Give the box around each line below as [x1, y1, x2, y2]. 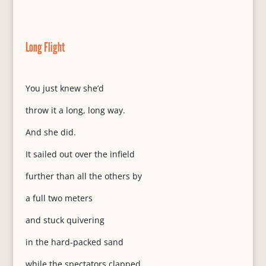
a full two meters [25, 192, 93, 204]
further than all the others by [25, 170, 142, 182]
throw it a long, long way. [25, 104, 125, 116]
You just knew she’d [25, 83, 104, 94]
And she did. [25, 126, 76, 138]
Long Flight [25, 39, 65, 55]
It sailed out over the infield [25, 148, 135, 160]
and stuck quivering [25, 214, 104, 226]
